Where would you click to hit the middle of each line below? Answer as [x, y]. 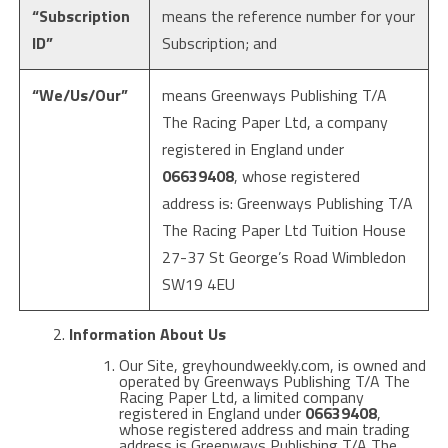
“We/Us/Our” [79, 95]
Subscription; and [219, 43]
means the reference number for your [288, 16]
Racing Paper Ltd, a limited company [241, 397]
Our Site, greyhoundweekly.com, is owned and [272, 365]
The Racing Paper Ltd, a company [274, 122]
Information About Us [147, 334]
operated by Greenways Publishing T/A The [264, 381]
